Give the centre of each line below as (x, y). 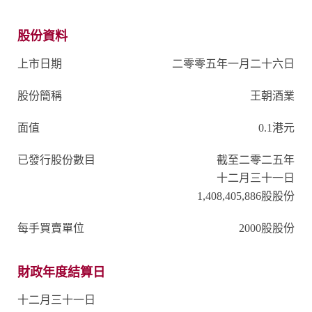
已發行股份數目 (56, 159)
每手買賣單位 (51, 228)
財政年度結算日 (61, 272)
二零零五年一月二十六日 (233, 63)
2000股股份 (267, 228)
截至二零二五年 (256, 159)
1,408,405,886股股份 (246, 196)
